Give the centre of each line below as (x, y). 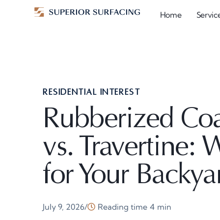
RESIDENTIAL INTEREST (92, 92)
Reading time (123, 206)
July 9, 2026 (64, 206)
